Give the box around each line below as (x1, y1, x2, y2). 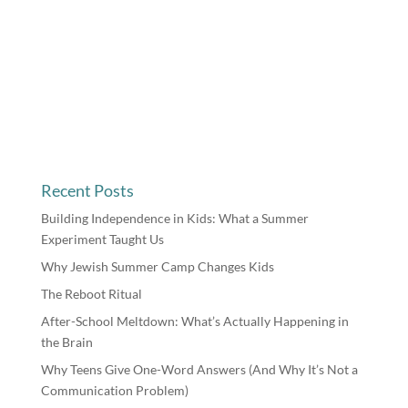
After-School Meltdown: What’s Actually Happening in (40, 312, 349, 329)
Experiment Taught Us (40, 230, 164, 247)
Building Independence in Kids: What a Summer (40, 209, 309, 226)
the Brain (40, 333, 93, 350)
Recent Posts (40, 179, 134, 200)
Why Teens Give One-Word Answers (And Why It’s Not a (40, 361, 358, 377)
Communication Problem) (40, 382, 189, 398)
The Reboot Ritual (40, 285, 142, 301)
